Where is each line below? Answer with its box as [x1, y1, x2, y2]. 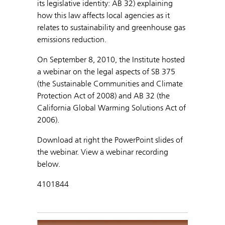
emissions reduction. [37, 34, 106, 44]
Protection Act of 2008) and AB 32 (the [37, 90, 170, 100]
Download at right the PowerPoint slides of [37, 135, 183, 145]
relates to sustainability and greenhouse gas [37, 22, 185, 32]
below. [37, 159, 60, 169]
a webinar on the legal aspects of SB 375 [37, 66, 175, 76]
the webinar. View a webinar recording [37, 147, 168, 157]
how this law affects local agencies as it [37, 10, 170, 20]
